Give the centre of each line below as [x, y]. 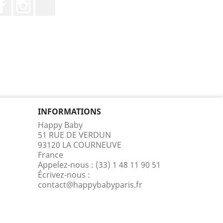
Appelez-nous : [67, 165]
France [51, 155]
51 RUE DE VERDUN [74, 135]
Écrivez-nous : [64, 175]
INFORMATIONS [69, 111]
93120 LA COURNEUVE [80, 145]
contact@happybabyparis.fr [90, 185]
